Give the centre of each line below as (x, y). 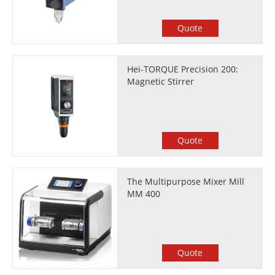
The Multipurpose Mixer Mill (186, 181)
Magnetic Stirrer (161, 81)
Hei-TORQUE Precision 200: (183, 69)
